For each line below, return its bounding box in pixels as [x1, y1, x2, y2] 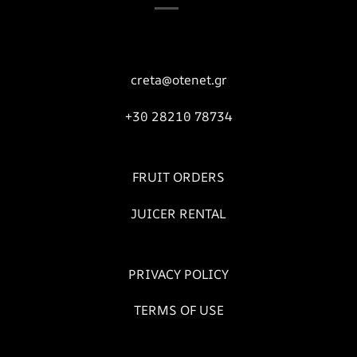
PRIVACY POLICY [128, 265, 229, 283]
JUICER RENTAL [131, 204, 226, 222]
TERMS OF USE [133, 301, 224, 320]
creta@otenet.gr [130, 71, 227, 89]
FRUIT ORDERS [132, 168, 225, 186]
